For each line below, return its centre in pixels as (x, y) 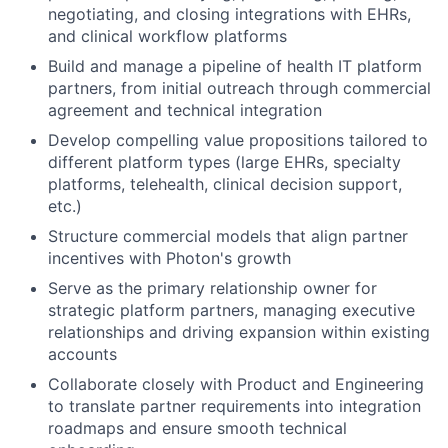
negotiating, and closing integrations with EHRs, (229, 13)
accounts (82, 353)
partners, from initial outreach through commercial (239, 87)
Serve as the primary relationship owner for (212, 287)
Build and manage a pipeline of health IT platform (235, 65)
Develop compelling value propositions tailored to (238, 139)
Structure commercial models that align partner (228, 235)
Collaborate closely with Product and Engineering (236, 383)
